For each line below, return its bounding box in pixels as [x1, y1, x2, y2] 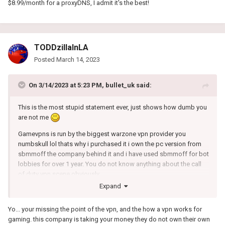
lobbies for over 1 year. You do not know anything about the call [18, 160, 201, 168]
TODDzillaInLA [34, 42, 88, 52]
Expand [99, 182, 124, 190]
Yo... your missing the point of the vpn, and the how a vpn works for [8, 205, 202, 213]
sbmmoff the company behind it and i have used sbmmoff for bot [18, 150, 209, 158]
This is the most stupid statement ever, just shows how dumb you [18, 103, 207, 111]
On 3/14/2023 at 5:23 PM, [29, 81, 105, 89]
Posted [34, 55, 56, 63]
